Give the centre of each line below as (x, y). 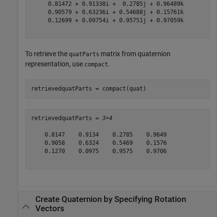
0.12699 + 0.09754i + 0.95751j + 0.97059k (107, 21)
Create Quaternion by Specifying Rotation (110, 200)
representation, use (55, 64)
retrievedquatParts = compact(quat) (88, 89)
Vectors (50, 209)
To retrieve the (47, 54)
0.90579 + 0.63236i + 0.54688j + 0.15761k (107, 12)
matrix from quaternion (135, 54)
